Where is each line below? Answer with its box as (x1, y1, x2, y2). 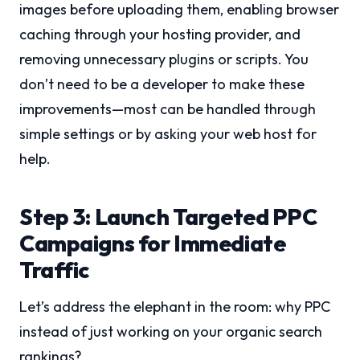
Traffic (19, 256, 91, 284)
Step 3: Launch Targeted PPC (19, 202, 317, 231)
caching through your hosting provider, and (19, 25, 301, 44)
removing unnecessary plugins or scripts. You (19, 50, 309, 69)
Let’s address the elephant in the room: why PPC (19, 297, 330, 317)
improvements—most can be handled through (19, 100, 316, 119)
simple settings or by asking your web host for (19, 125, 317, 144)
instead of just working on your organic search (19, 322, 322, 342)
